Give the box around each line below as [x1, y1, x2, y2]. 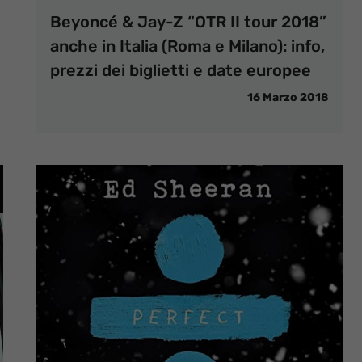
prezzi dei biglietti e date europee [50, 61, 311, 80]
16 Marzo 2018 [247, 90, 328, 104]
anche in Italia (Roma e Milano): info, [50, 36, 325, 56]
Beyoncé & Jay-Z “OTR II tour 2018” [50, 12, 326, 32]
